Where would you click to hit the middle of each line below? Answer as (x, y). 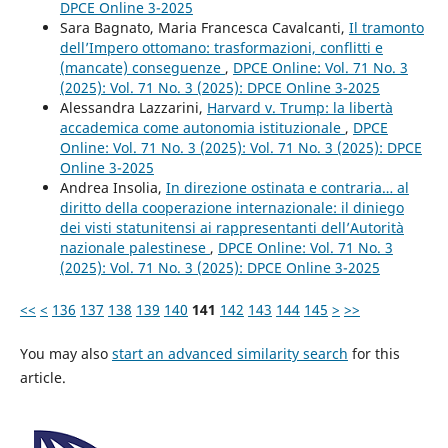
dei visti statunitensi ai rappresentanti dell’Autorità (231, 227)
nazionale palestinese (134, 247)
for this (373, 353)
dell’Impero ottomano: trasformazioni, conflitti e (221, 47)
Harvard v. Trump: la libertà (299, 107)
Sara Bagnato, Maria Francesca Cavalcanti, (204, 27)
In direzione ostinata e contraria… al (287, 187)
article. (42, 377)
